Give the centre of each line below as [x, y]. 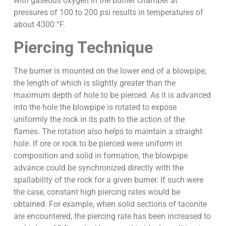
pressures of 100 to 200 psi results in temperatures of [108, 12]
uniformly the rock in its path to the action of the [99, 119]
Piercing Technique [83, 47]
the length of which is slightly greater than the [94, 83]
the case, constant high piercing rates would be [97, 192]
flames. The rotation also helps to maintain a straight [108, 131]
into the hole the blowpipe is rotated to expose [95, 107]
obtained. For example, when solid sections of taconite [110, 204]
